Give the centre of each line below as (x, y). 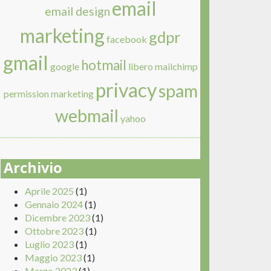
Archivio (33, 170)
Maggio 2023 (53, 257)
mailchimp (176, 66)
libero (141, 66)
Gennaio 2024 (54, 204)
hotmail (104, 65)
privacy (126, 90)
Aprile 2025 (49, 191)
